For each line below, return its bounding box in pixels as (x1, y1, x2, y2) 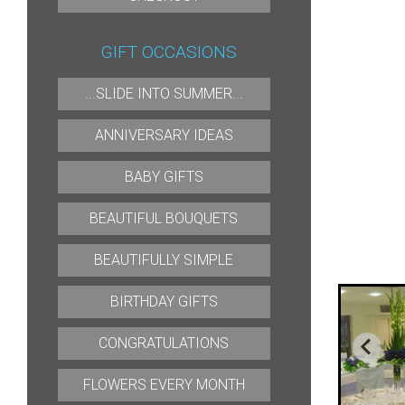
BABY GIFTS (124, 168, 203, 185)
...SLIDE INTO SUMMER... (84, 85, 243, 102)
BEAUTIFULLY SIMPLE (94, 251, 234, 268)
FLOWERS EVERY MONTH (82, 376, 245, 393)
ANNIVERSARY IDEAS (94, 127, 233, 144)
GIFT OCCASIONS (100, 42, 237, 62)
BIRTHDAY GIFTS (109, 293, 218, 310)
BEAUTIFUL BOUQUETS (89, 210, 239, 227)
